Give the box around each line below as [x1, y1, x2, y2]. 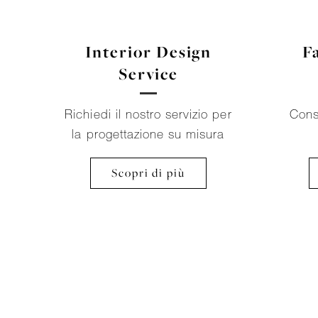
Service [119, 62, 178, 84]
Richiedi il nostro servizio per [65, 106, 232, 121]
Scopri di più [111, 165, 185, 180]
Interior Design [84, 40, 212, 62]
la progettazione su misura [72, 126, 225, 141]
